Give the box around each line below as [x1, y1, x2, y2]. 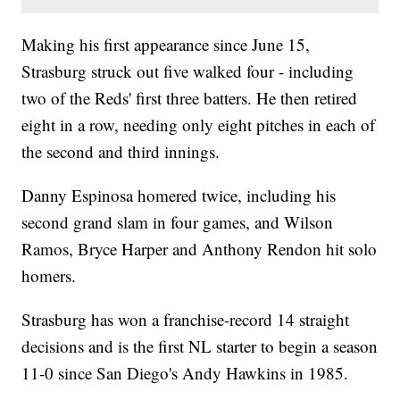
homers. [21, 264, 77, 287]
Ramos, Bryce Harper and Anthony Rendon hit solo [21, 237, 378, 261]
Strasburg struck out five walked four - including [21, 60, 354, 83]
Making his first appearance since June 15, [21, 33, 311, 56]
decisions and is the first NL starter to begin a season [21, 335, 379, 358]
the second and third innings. [21, 140, 221, 163]
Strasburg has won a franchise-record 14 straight [21, 308, 350, 331]
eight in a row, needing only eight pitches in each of [21, 113, 376, 137]
